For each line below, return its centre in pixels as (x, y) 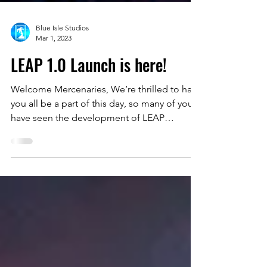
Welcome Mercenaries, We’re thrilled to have (106, 113)
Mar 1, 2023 (54, 62)
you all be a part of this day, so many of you (102, 127)
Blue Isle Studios (62, 52)
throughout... (38, 156)
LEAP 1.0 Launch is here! (89, 89)
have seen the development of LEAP (88, 142)
